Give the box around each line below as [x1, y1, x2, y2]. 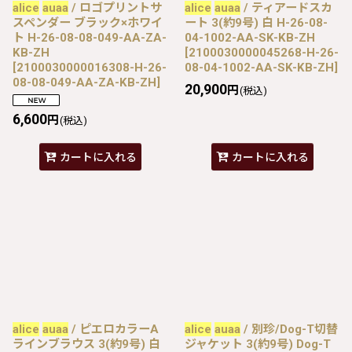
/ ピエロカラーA [68, 321, 159, 336]
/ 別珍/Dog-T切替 [240, 321, 338, 336]
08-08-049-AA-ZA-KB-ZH [13, 75, 156, 90]
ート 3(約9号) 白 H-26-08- [185, 15, 328, 30]
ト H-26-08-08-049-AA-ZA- [13, 30, 167, 45]
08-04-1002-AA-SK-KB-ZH [185, 60, 334, 75]
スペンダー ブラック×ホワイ [13, 15, 163, 30]
